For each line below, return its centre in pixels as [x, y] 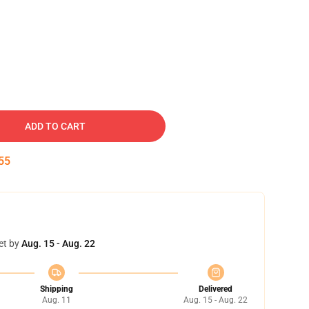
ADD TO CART [55, 126]
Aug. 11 [56, 300]
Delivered [216, 289]
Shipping [56, 289]
